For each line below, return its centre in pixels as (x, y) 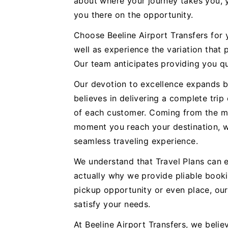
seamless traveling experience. (136, 141)
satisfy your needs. (112, 204)
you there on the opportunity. (134, 15)
